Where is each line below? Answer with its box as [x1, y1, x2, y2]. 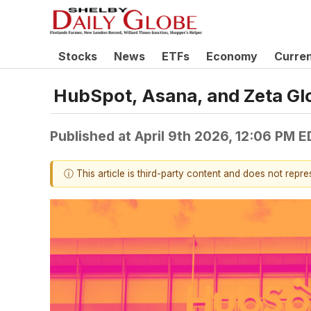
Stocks [58, 49, 97, 63]
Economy [206, 49, 258, 63]
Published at [50, 127, 135, 144]
